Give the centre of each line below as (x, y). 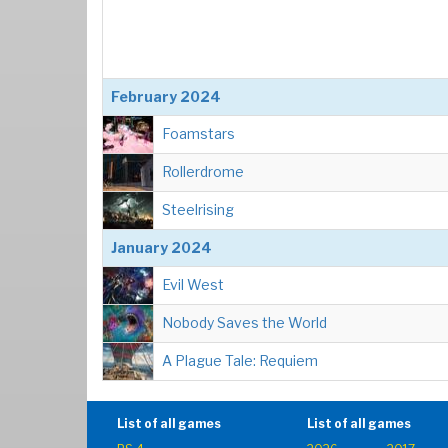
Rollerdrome (203, 171)
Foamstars (198, 133)
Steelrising (198, 209)
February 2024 (166, 96)
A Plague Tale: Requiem (240, 360)
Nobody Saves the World (244, 322)
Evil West (193, 284)
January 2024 (161, 247)
